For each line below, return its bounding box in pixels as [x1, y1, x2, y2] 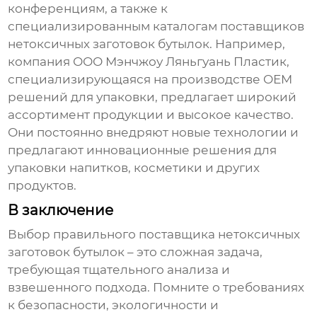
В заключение [8, 202, 114, 219]
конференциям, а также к [8, 1, 168, 16]
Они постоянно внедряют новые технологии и [8, 125, 299, 140]
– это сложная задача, [125, 245, 263, 260]
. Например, [209, 37, 286, 52]
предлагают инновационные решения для [8, 143, 277, 158]
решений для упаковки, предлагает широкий [8, 90, 297, 105]
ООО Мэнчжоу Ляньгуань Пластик [73, 54, 287, 69]
